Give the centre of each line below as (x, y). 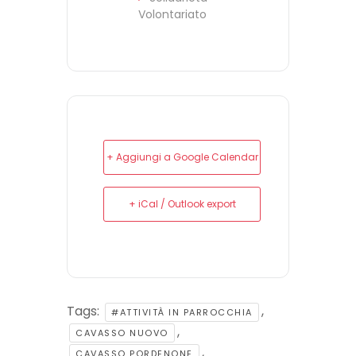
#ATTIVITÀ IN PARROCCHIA (182, 312)
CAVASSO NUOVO (122, 333)
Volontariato (172, 14)
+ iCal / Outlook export (182, 203)
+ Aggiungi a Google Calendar (182, 157)
